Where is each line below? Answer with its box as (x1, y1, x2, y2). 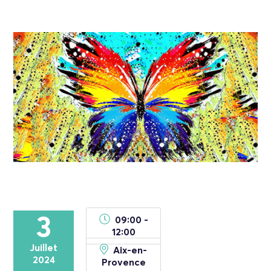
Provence (101, 257, 146, 267)
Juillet (30, 243, 58, 253)
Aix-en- (113, 245, 147, 255)
